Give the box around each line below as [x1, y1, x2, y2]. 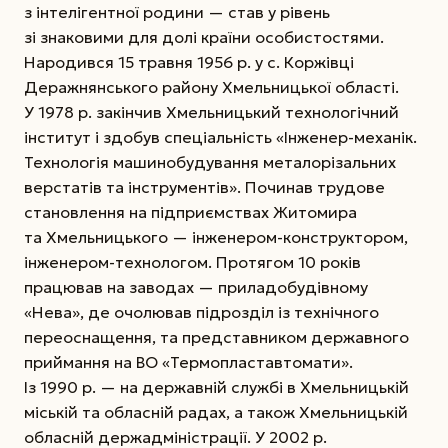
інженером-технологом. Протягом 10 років [24, 251, 361, 272]
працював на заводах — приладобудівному [24, 276, 368, 297]
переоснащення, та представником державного [24, 326, 409, 347]
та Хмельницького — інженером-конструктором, [24, 226, 408, 247]
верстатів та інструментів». [24, 176, 245, 197]
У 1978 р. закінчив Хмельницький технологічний [24, 101, 399, 122]
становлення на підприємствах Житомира [24, 201, 357, 222]
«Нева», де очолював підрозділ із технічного [24, 301, 379, 322]
